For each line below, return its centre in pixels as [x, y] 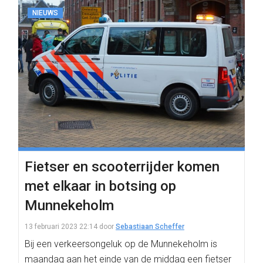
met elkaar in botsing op [100, 186]
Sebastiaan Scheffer [150, 227]
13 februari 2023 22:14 [61, 227]
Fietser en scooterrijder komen [122, 167]
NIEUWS [45, 13]
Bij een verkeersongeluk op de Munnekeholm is [121, 244]
